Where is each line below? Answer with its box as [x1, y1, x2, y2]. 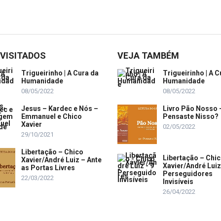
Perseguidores [163, 170, 213, 178]
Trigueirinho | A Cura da [21, 69, 99, 77]
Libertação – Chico [21, 148, 83, 156]
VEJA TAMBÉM [117, 50, 179, 61]
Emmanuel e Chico [21, 112, 82, 121]
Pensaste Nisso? [163, 112, 219, 121]
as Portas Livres [21, 164, 75, 172]
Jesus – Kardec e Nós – [21, 105, 98, 113]
